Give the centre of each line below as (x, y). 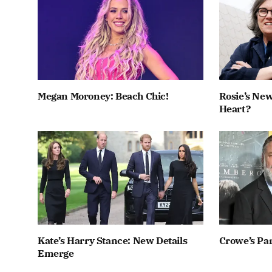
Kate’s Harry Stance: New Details (113, 240)
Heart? (235, 109)
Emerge (56, 253)
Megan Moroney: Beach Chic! (103, 96)
